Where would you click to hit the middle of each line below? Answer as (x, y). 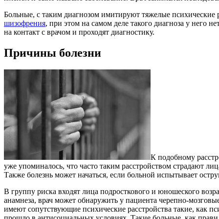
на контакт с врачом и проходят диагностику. (79, 32)
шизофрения (25, 23)
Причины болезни (53, 53)
